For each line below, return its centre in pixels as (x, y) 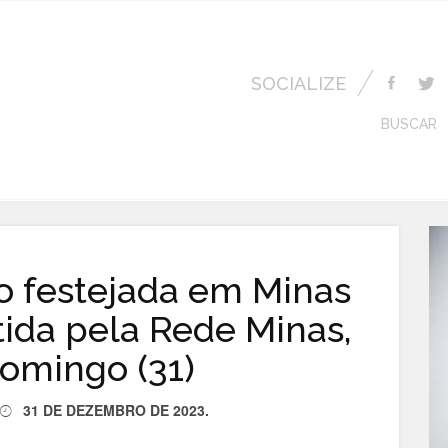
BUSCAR (409, 123)
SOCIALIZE (298, 84)
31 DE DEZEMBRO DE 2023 (114, 409)
